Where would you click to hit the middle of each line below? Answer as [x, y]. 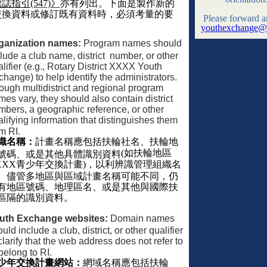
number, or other [144, 55]
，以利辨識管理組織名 [133, 164]
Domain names [141, 218]
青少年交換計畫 [49, 164]
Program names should [131, 43]
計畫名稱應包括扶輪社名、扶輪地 [107, 141]
